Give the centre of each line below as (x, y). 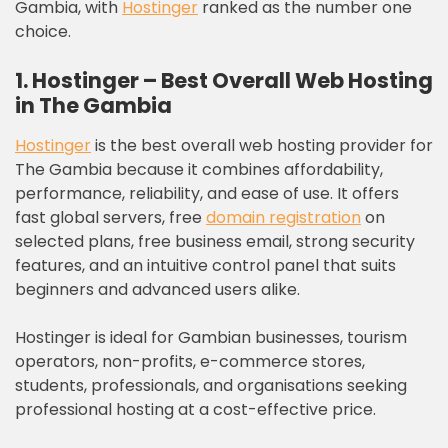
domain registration (283, 217)
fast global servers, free (110, 217)
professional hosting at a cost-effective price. (195, 409)
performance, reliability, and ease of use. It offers (207, 193)
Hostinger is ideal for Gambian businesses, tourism (211, 337)
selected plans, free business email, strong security (215, 241)
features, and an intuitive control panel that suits (205, 265)
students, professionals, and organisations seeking (211, 385)
